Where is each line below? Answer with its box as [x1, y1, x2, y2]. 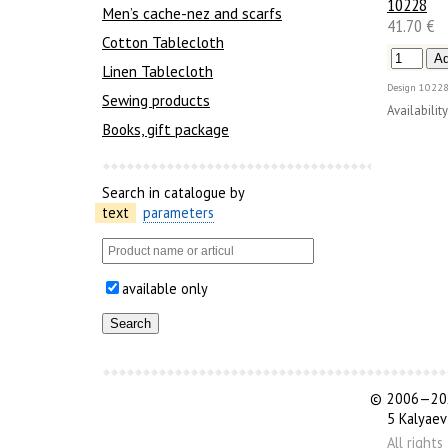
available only [122, 278, 208, 298]
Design [387, 81, 416, 95]
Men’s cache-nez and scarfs [102, 3, 282, 24]
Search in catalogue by [102, 183, 245, 203]
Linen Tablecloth [102, 61, 213, 82]
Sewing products [102, 90, 210, 111]
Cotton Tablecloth [102, 32, 224, 53]
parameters [143, 203, 215, 223]
